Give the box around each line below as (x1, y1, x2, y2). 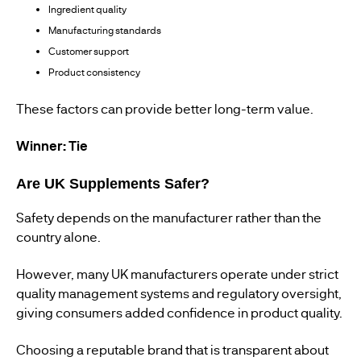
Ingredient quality (48, 3, 127, 15)
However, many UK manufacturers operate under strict (16, 265, 338, 282)
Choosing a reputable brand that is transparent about (16, 341, 329, 358)
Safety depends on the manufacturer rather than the (16, 209, 322, 226)
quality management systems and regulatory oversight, (16, 284, 342, 301)
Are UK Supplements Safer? (16, 176, 210, 192)
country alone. (16, 228, 101, 245)
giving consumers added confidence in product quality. (16, 304, 342, 321)
